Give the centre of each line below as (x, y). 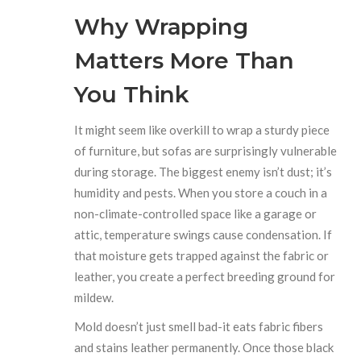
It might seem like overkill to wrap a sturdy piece (202, 129)
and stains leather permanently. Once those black (204, 347)
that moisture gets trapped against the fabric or (202, 255)
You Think (132, 94)
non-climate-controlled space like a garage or (196, 213)
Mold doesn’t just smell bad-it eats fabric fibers (199, 326)
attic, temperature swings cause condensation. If (203, 234)
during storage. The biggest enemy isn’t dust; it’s (203, 171)
